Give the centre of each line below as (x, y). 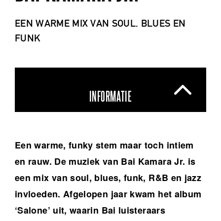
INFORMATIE (110, 97)
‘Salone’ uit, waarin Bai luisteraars (90, 210)
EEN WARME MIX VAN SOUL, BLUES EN (100, 23)
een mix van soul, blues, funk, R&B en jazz (108, 178)
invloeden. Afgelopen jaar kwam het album (108, 194)
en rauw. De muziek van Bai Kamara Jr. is (105, 162)
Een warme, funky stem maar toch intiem (104, 145)
